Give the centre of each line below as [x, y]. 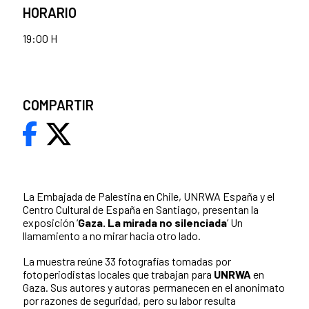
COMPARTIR [58, 105]
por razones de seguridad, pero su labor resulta [129, 301]
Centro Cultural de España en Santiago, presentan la [141, 210]
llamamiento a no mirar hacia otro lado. [113, 236]
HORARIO [50, 13]
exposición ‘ [50, 223]
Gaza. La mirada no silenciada [152, 223]
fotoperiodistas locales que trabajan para [118, 275]
